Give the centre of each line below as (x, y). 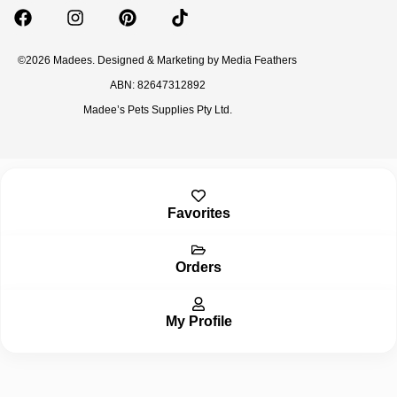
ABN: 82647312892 (157, 86)
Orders (198, 268)
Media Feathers (259, 61)
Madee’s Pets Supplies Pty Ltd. (157, 110)
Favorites (198, 214)
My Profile (198, 322)
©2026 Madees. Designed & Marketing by (120, 61)
